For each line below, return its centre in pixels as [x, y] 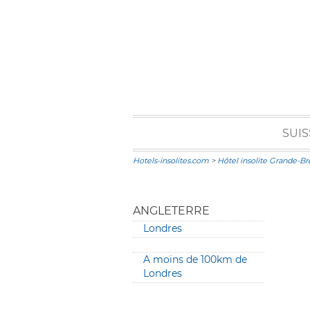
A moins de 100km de [195, 259]
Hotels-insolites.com [171, 161]
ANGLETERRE [171, 211]
